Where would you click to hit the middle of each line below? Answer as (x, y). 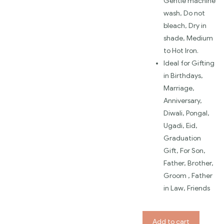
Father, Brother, (188, 163)
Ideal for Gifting (189, 63)
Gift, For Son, (184, 150)
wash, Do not (184, 13)
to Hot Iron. (181, 50)
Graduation (182, 138)
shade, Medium (188, 38)
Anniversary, (183, 100)
